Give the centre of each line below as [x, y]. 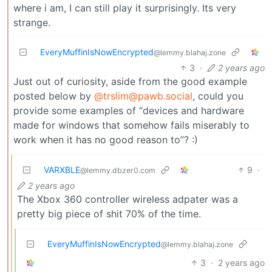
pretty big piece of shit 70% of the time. [109, 213]
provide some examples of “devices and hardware [129, 110]
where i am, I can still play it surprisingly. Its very [125, 8]
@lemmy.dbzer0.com [118, 170]
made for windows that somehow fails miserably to [131, 125]
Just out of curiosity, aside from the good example [130, 81]
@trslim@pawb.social [143, 96]
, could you [218, 96]
